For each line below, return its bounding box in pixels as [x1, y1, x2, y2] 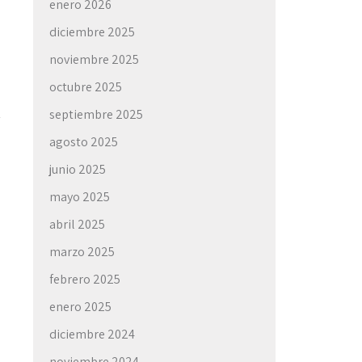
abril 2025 [49, 216, 105, 233]
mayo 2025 [49, 188, 110, 205]
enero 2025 [49, 298, 112, 315]
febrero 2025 [49, 271, 120, 288]
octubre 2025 [49, 78, 122, 95]
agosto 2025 [49, 133, 118, 150]
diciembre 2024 [49, 326, 135, 343]
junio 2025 [49, 161, 106, 178]
